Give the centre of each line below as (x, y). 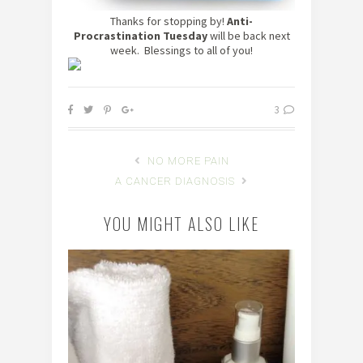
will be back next (248, 36)
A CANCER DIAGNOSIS (177, 181)
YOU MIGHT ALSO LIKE (181, 224)
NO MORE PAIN (186, 161)
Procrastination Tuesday (140, 36)
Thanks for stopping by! (169, 21)
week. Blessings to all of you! (181, 51)
